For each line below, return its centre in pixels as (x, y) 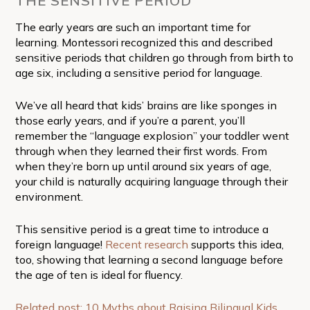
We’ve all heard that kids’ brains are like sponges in (146, 105)
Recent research (146, 244)
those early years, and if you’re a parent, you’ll (130, 120)
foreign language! (60, 244)
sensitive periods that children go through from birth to (154, 57)
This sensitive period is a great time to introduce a (142, 229)
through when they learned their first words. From (141, 151)
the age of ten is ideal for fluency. (99, 274)
